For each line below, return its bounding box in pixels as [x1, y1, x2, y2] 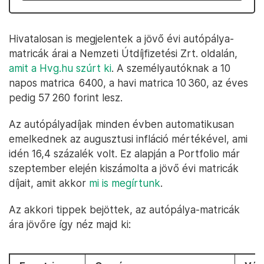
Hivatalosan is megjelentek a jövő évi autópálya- [9, 32, 234, 45]
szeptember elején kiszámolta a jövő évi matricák [9, 162, 239, 174]
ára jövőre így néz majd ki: [9, 218, 131, 230]
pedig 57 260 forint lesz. [9, 91, 123, 104]
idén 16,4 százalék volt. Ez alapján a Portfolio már [9, 147, 240, 160]
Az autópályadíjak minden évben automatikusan [9, 118, 234, 130]
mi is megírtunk [89, 177, 160, 189]
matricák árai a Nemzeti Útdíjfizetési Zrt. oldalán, [9, 47, 237, 60]
